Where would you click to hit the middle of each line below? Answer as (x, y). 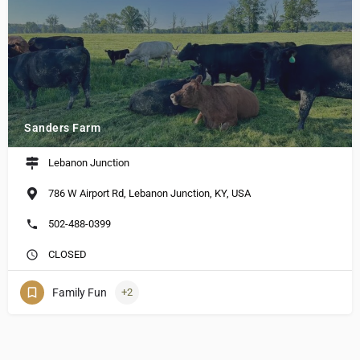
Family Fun (80, 293)
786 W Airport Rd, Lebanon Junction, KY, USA (149, 194)
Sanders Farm (62, 128)
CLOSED (67, 255)
